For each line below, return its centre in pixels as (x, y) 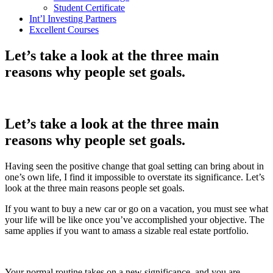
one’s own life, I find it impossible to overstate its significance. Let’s (135, 177)
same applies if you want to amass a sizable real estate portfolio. (127, 230)
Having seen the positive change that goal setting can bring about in (134, 166)
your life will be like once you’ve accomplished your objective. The (135, 219)
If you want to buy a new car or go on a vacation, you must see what (136, 208)
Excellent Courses (64, 29)
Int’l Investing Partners (73, 18)
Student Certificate (89, 7)
